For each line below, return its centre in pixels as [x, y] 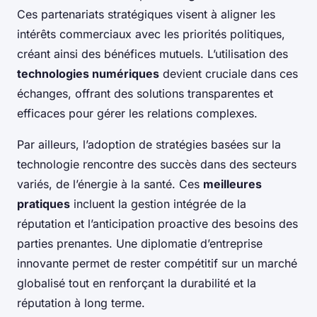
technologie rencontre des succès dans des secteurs [157, 165]
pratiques [44, 204]
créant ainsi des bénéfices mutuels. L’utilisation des [152, 54]
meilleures [232, 184]
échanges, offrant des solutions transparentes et [145, 94]
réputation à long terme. [81, 303]
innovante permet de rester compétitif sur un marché [157, 264]
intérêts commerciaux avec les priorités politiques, [151, 34]
